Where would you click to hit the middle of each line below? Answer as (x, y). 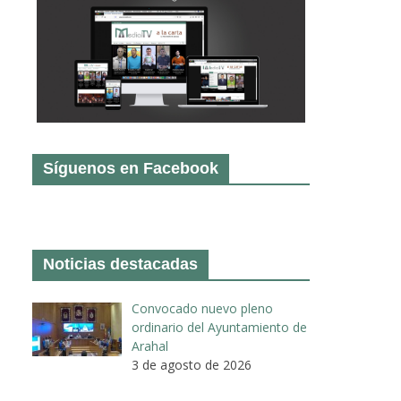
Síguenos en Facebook (131, 169)
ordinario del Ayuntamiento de (219, 328)
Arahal (149, 346)
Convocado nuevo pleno (202, 309)
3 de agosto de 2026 (191, 365)
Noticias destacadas (120, 264)
